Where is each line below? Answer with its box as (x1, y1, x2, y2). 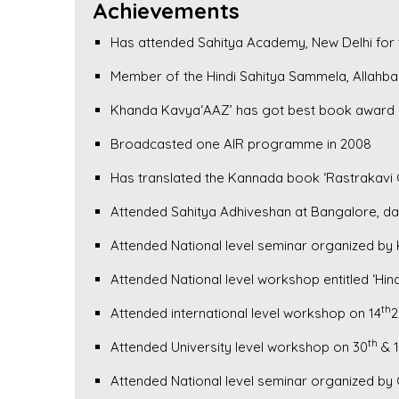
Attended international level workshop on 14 (110, 305, 381, 322)
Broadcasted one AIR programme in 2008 (110, 135, 371, 152)
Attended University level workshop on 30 (110, 338, 368, 355)
